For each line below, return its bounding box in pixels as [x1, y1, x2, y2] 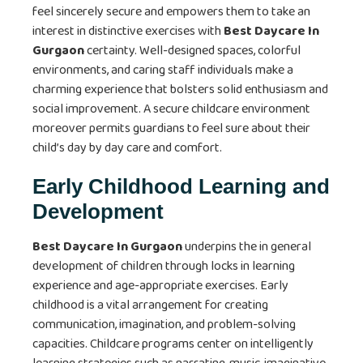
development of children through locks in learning [32, 255, 295, 276]
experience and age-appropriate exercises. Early [32, 275, 288, 296]
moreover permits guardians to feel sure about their [32, 118, 310, 139]
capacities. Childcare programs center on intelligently [32, 333, 314, 354]
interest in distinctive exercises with [32, 21, 224, 42]
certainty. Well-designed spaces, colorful [84, 41, 301, 62]
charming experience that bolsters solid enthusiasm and [32, 79, 328, 100]
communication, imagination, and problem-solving [32, 314, 296, 335]
